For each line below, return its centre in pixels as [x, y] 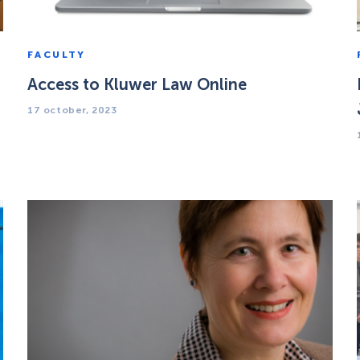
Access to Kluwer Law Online [137, 84]
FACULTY [57, 54]
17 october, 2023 [72, 110]
